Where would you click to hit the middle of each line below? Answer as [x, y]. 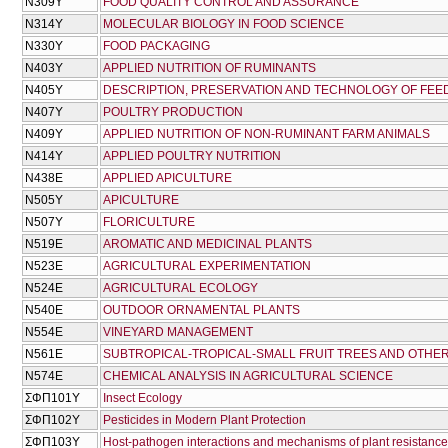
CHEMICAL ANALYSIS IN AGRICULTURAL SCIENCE [248, 376]
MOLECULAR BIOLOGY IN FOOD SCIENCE [223, 24]
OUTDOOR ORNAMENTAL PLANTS [201, 310]
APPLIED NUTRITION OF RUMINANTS [209, 68]
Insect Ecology [142, 398]
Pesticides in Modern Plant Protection [204, 420]
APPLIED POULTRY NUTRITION [192, 156]
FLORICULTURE [149, 222]
